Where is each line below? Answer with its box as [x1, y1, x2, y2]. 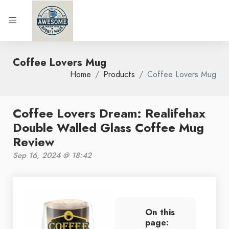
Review [13, 133, 54, 150]
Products [103, 69, 135, 80]
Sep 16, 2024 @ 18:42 [13, 150, 91, 161]
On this [145, 207, 175, 218]
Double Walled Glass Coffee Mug [13, 119, 204, 136]
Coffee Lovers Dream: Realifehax [13, 105, 205, 122]
